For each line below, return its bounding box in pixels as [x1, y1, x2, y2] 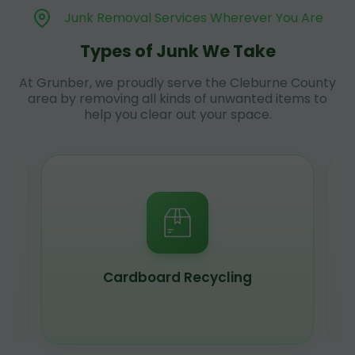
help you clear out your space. [83, 105, 272, 124]
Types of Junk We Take [79, 39, 276, 63]
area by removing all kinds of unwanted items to [28, 89, 327, 108]
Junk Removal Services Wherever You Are [63, 8, 323, 27]
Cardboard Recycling [103, 268, 252, 288]
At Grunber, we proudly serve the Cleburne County [19, 73, 336, 92]
